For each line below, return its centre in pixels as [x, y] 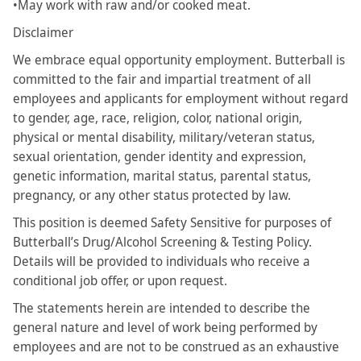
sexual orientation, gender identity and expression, [160, 157]
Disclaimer [43, 33]
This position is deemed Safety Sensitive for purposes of [172, 223]
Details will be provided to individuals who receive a [162, 261]
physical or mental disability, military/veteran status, [164, 137]
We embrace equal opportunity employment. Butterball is [179, 60]
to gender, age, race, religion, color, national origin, [158, 118]
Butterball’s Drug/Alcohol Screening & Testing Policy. [162, 242]
